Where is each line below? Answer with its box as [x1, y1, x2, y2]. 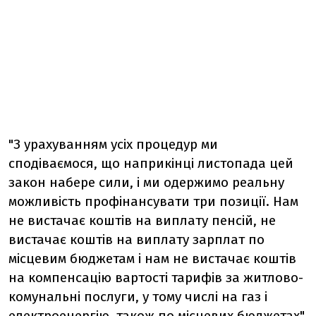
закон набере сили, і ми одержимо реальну [8, 174, 284, 190]
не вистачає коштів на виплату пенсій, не [8, 212, 276, 229]
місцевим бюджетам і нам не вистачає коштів [8, 250, 296, 267]
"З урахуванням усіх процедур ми [8, 136, 218, 152]
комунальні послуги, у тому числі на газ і [8, 288, 267, 305]
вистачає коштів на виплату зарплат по [8, 231, 265, 248]
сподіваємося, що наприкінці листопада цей [8, 155, 293, 171]
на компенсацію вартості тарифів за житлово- [8, 269, 303, 286]
